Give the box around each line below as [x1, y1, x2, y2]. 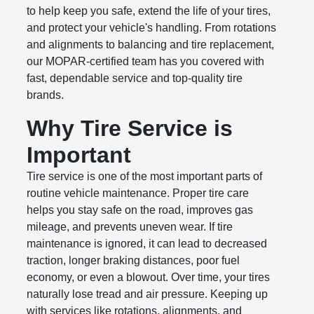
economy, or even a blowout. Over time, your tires [27, 271, 271, 284]
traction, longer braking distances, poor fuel [27, 254, 240, 267]
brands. [27, 89, 64, 102]
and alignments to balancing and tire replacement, [27, 39, 275, 51]
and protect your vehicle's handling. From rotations [27, 22, 277, 34]
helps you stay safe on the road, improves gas [27, 204, 254, 217]
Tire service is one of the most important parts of [27, 170, 263, 183]
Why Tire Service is [27, 116, 233, 142]
